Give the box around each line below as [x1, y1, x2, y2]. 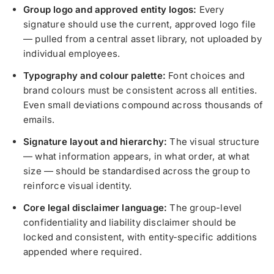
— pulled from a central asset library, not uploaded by [23, 32, 262, 45]
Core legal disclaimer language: [23, 201, 170, 213]
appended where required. [23, 245, 142, 257]
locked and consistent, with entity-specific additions [23, 231, 257, 243]
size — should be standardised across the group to [23, 165, 250, 177]
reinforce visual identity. [23, 179, 132, 191]
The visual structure [169, 135, 260, 147]
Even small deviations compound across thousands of [23, 98, 264, 111]
